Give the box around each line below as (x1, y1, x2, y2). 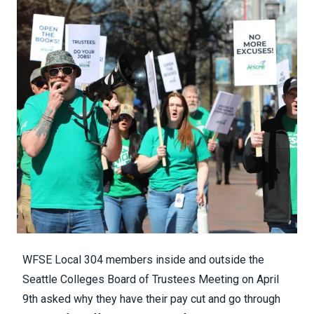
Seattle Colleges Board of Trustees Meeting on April (22, 273, 279, 286)
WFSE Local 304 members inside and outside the (22, 253, 264, 266)
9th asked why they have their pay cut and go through (22, 292, 280, 306)
